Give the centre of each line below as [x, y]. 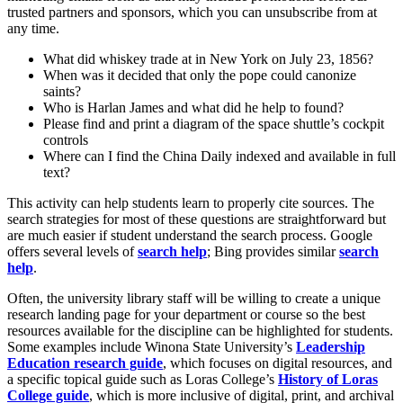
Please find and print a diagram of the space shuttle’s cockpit [214, 123]
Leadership [331, 346]
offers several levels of [72, 251]
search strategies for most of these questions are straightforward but [197, 219]
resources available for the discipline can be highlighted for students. [200, 330]
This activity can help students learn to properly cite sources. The [191, 202]
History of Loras [328, 379]
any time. [33, 28]
